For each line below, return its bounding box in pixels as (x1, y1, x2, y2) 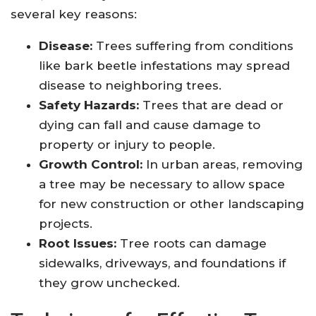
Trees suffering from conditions (92, 39, 293, 54)
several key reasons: (11, 7, 137, 22)
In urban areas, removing (142, 157, 303, 172)
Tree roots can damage (116, 236, 267, 251)
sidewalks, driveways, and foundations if (39, 256, 286, 271)
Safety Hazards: (39, 98, 139, 113)
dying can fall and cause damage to (39, 118, 260, 133)
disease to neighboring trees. (39, 78, 221, 93)
